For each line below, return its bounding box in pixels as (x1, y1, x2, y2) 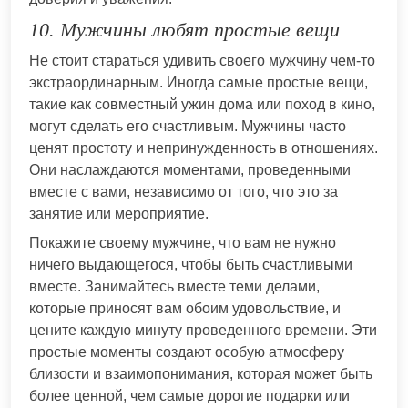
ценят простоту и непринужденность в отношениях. (29, 139, 378, 156)
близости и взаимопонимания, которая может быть (29, 365, 372, 382)
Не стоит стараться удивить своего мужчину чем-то (29, 52, 375, 68)
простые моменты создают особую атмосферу (29, 343, 344, 360)
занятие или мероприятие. (29, 205, 209, 221)
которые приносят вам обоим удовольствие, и (29, 300, 341, 316)
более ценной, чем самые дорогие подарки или (29, 387, 350, 403)
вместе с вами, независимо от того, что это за (29, 183, 338, 199)
